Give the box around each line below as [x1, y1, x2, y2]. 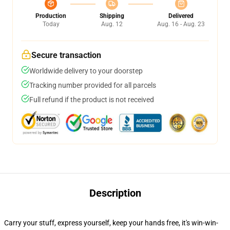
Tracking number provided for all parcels [29, 81, 156, 89]
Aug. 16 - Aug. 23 [157, 21, 205, 28]
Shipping [99, 12, 124, 20]
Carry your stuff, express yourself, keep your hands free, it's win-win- [4, 219, 218, 227]
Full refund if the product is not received [29, 95, 154, 104]
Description [89, 187, 141, 199]
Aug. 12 [101, 21, 123, 28]
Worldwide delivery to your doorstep [29, 67, 143, 75]
